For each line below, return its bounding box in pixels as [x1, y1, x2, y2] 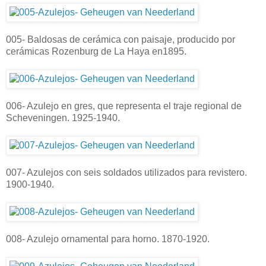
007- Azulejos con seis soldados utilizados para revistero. [6, 167, 247, 178]
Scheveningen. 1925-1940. [6, 112, 120, 123]
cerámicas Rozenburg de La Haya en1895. [6, 46, 186, 56]
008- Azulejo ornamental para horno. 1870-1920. [6, 233, 210, 244]
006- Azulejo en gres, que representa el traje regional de [6, 100, 242, 111]
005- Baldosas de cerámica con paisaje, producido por [6, 34, 235, 45]
